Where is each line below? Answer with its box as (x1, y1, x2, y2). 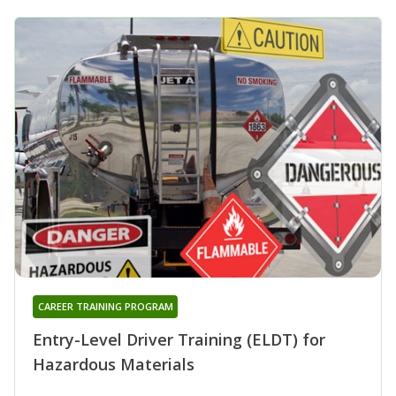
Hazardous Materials (33, 353, 194, 375)
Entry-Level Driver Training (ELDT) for (33, 328, 325, 350)
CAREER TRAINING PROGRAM (37, 299, 173, 313)
